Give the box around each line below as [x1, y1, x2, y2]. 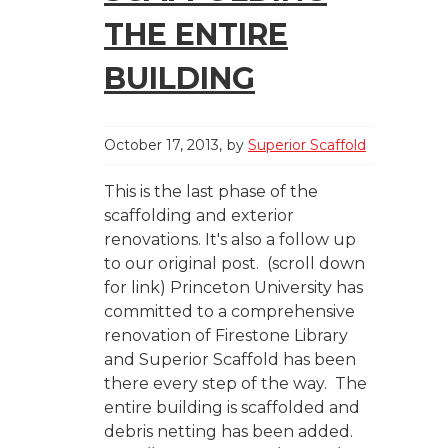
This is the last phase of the [104, 182, 318, 202]
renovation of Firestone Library [104, 326, 348, 346]
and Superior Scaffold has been [104, 350, 356, 370]
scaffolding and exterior [104, 206, 294, 226]
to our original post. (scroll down [104, 254, 365, 274]
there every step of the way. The [104, 374, 367, 394]
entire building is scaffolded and [104, 398, 360, 418]
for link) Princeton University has [104, 278, 363, 298]
